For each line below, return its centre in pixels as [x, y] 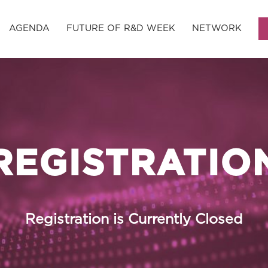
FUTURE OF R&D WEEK [121, 28]
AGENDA [29, 28]
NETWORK [217, 28]
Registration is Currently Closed [134, 220]
